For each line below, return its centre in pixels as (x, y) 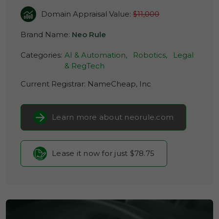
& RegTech (85, 66)
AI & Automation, (96, 55)
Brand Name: (46, 34)
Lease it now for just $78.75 (103, 153)
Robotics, (150, 55)
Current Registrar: (54, 84)
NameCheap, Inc (119, 84)
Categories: (41, 55)
